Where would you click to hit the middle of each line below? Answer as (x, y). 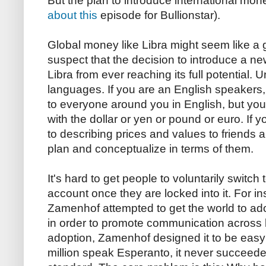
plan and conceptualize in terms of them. (151, 148)
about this (72, 15)
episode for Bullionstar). (159, 15)
